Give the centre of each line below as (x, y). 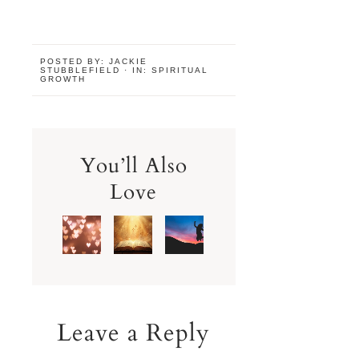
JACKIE (128, 62)
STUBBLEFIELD (80, 71)
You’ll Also (133, 166)
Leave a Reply (134, 333)
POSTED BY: (75, 62)
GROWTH (63, 79)
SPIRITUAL (180, 71)
